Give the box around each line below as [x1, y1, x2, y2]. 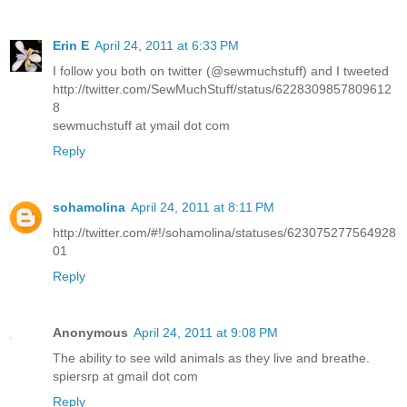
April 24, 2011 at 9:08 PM [134, 324, 278, 340]
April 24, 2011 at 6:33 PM [94, 37, 239, 53]
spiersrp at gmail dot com [53, 368, 198, 383]
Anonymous [53, 324, 128, 340]
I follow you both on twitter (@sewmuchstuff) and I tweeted [53, 63, 389, 78]
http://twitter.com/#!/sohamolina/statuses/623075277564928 [53, 224, 396, 240]
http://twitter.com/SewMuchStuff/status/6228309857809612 [53, 81, 392, 96]
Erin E [53, 37, 89, 53]
